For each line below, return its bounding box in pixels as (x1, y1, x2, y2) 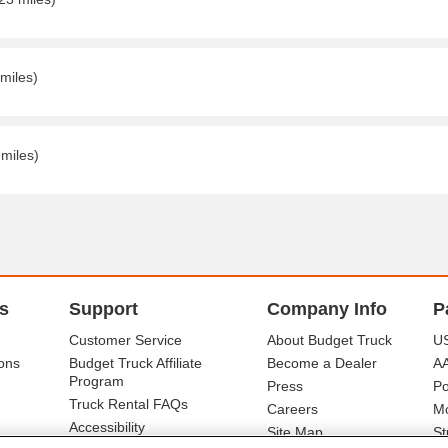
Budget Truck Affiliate (68, 355, 202, 371)
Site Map (266, 424, 323, 440)
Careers (266, 401, 318, 417)
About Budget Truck (266, 332, 392, 348)
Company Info (266, 299, 387, 319)
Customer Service (68, 332, 182, 348)
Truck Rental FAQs (68, 396, 188, 412)
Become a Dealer (266, 355, 377, 371)
